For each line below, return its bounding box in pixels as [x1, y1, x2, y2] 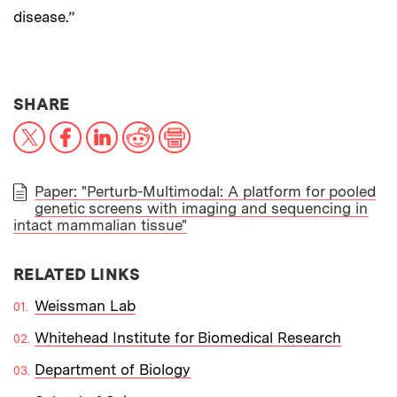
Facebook [81, 119, 148, 137]
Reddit [153, 119, 198, 137]
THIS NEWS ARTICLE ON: [68, 93, 272, 113]
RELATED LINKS [13, 264, 141, 284]
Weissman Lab [35, 296, 136, 315]
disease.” [13, 7, 74, 26]
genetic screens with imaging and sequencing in [35, 198, 368, 217]
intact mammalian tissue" [13, 215, 187, 234]
